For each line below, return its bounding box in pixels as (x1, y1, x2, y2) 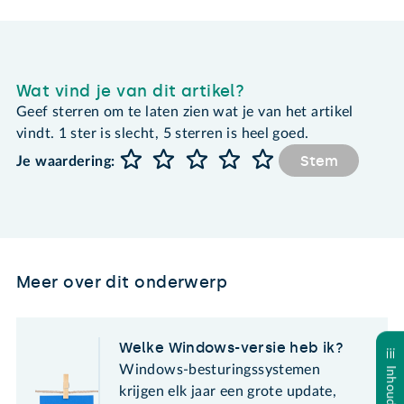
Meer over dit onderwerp (16, 271, 228, 292)
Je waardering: (16, 154, 115, 170)
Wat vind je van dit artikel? (16, 80, 245, 101)
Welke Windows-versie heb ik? (119, 338, 344, 356)
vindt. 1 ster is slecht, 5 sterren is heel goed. (16, 125, 309, 141)
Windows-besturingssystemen (119, 362, 321, 377)
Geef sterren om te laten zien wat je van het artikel (16, 104, 353, 119)
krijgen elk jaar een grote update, (119, 383, 337, 399)
